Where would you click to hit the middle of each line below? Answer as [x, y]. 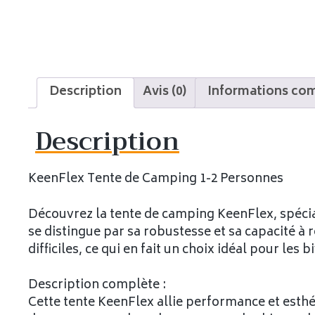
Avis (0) [165, 92]
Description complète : [97, 286]
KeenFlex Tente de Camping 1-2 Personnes [156, 180]
